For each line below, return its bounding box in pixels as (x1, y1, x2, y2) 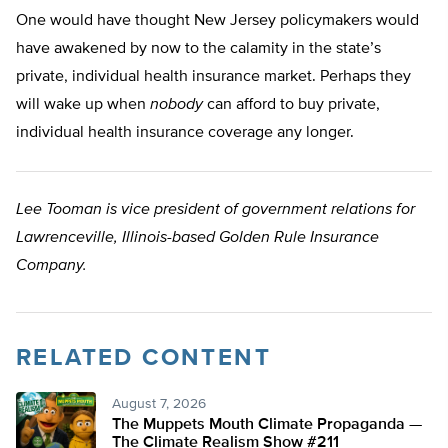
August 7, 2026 (112, 397, 206, 412)
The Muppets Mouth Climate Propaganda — (112, 417, 422, 434)
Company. (16, 258, 87, 275)
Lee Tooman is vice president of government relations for (16, 202, 415, 219)
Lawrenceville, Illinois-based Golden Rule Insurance (16, 230, 379, 247)
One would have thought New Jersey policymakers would (16, 13, 419, 30)
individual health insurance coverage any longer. (16, 125, 354, 142)
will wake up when (16, 97, 150, 114)
